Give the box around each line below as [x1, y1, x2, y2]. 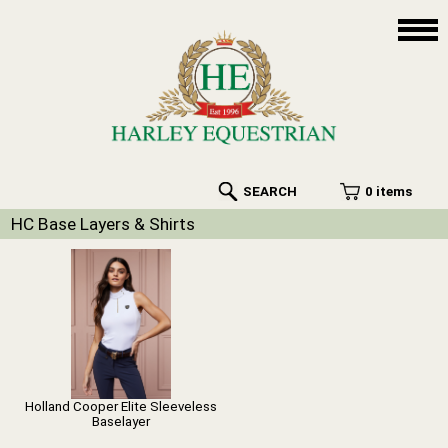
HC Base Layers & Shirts [11, 214, 196, 235]
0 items [364, 184, 412, 200]
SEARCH [242, 184, 297, 200]
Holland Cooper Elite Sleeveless [25, 399, 218, 415]
